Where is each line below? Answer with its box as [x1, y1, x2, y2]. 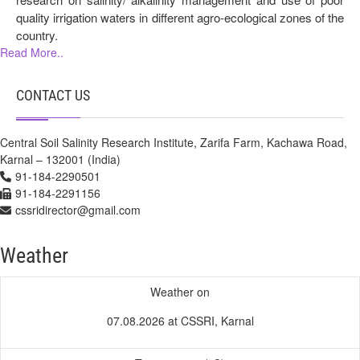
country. [16, 26, 58, 43]
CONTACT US [16, 86, 90, 104]
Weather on [150, 283, 210, 300]
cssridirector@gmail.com [15, 201, 141, 218]
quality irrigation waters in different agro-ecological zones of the [16, 8, 344, 26]
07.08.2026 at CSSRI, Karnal [106, 312, 254, 329]
